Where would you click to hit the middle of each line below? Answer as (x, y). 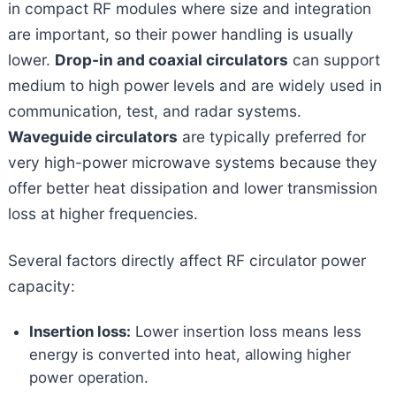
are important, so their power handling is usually (180, 34)
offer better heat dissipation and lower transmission (192, 187)
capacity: (41, 286)
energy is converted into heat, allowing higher (190, 354)
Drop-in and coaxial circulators (171, 59)
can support (334, 59)
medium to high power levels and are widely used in (194, 85)
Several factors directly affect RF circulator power (187, 260)
